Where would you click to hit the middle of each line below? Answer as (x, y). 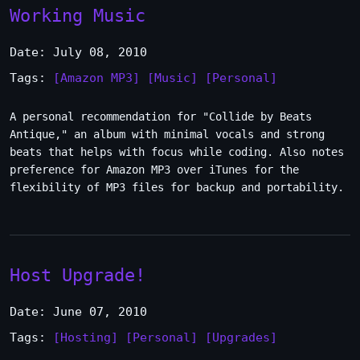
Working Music (78, 15)
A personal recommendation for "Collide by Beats (161, 117)
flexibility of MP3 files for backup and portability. (177, 187)
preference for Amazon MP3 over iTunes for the (154, 170)
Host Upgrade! (78, 275)
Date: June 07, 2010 (78, 312)
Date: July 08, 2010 (78, 52)
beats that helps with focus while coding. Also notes (177, 152)
